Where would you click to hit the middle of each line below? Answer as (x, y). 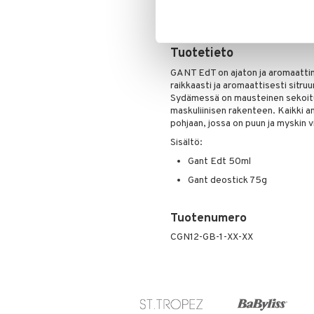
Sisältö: (186, 143)
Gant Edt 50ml (219, 162)
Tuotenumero (208, 219)
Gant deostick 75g (227, 180)
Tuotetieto (202, 54)
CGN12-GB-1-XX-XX (211, 237)
